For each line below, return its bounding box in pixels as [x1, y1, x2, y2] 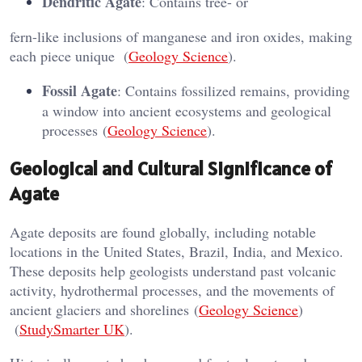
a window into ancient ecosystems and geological [42, 101, 331, 121]
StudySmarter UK [19, 319, 124, 339]
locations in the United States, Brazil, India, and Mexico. [10, 242, 343, 262]
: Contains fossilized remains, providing [117, 81, 350, 101]
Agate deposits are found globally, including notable [10, 222, 316, 242]
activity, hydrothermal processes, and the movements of [10, 280, 335, 301]
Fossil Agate [42, 80, 117, 102]
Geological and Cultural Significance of [10, 156, 332, 182]
